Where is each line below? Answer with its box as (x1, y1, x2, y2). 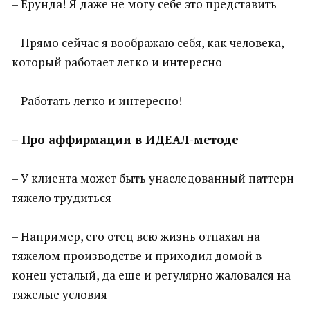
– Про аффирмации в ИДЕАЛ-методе (12, 131, 239, 147)
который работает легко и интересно (12, 54, 222, 70)
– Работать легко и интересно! (12, 93, 182, 109)
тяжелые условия (12, 286, 107, 302)
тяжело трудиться (12, 190, 111, 206)
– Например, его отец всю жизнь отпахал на (12, 228, 260, 244)
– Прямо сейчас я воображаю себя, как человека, (12, 35, 284, 51)
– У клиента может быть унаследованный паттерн (12, 170, 294, 186)
